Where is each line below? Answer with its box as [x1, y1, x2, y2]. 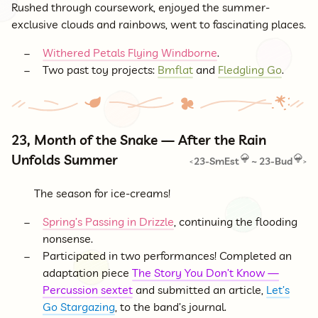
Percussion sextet [43, 283, 133, 297]
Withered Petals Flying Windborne [43, 45, 217, 60]
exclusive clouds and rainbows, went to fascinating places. [11, 17, 306, 32]
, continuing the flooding [174, 214, 297, 229]
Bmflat [158, 62, 193, 77]
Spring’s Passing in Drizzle [43, 214, 174, 229]
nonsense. [43, 231, 93, 246]
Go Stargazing [43, 300, 115, 314]
